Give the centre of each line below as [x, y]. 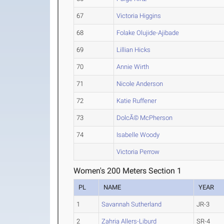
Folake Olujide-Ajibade [148, 33]
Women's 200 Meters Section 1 [128, 171]
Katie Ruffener [137, 101]
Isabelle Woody [138, 135]
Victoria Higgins [139, 16]
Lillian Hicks [134, 50]
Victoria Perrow [138, 152]
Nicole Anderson [140, 84]
